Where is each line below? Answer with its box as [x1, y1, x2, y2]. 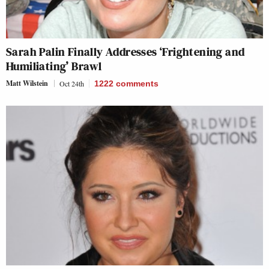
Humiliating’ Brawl [6, 57, 102, 74]
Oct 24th [59, 78, 84, 88]
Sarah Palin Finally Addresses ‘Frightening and [6, 43, 245, 60]
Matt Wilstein [6, 77, 48, 88]
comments [116, 78, 159, 88]
